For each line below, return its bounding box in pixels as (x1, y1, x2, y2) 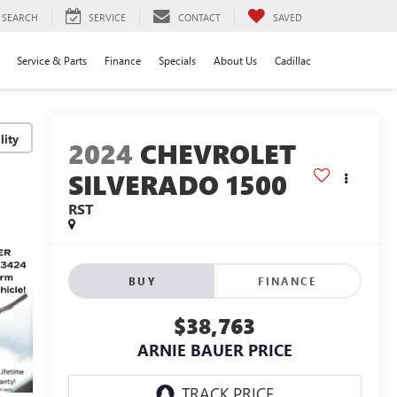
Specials (159, 52, 196, 67)
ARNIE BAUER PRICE (136, 339, 292, 362)
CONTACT (178, 10, 221, 24)
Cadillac (275, 52, 311, 67)
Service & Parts (17, 52, 87, 67)
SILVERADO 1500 (67, 167, 287, 203)
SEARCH (2, 10, 38, 24)
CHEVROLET (139, 136, 296, 172)
